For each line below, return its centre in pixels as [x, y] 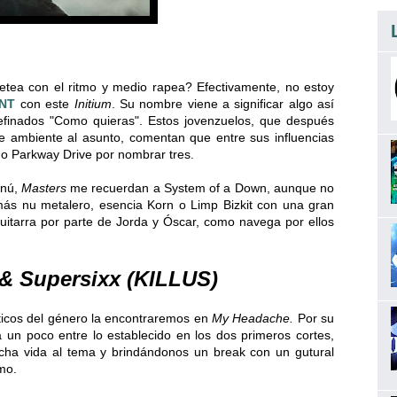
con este [45, 104]
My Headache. [253, 319]
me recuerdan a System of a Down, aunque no [202, 188]
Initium [93, 104]
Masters [46, 188]
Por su [314, 319]
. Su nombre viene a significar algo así [223, 104]
